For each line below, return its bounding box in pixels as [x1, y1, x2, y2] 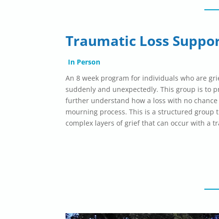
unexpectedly [112, 85, 157, 94]
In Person [68, 57, 101, 67]
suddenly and [66, 85, 113, 94]
